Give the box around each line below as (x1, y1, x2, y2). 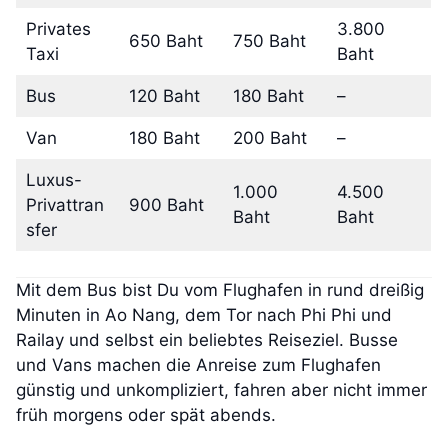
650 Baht (128, 30, 203, 51)
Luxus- (25, 169, 82, 190)
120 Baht (128, 85, 200, 106)
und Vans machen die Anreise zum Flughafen (16, 355, 381, 376)
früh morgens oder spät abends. (16, 405, 276, 426)
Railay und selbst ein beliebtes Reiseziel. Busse (16, 330, 398, 351)
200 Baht (232, 127, 307, 148)
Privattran (25, 194, 104, 215)
